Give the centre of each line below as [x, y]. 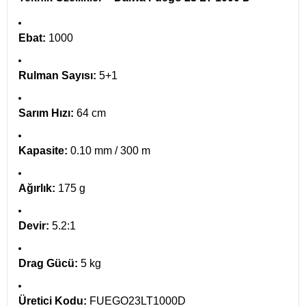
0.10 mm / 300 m [109, 151]
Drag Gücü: [48, 263]
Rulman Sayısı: [57, 75]
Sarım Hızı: [46, 113]
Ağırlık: [37, 188]
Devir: [34, 226]
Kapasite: [43, 151]
